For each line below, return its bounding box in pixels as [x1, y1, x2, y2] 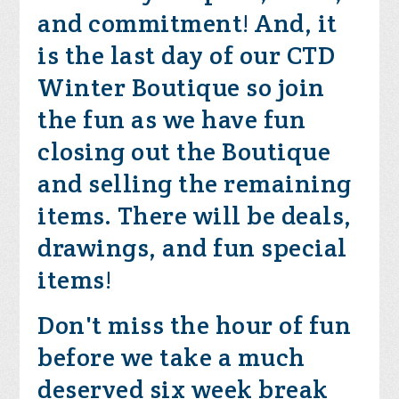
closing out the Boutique [37, 135, 331, 167]
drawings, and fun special [37, 232, 347, 264]
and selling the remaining [37, 167, 352, 199]
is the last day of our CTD [37, 39, 336, 71]
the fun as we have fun [37, 103, 306, 135]
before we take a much [37, 341, 305, 373]
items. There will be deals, [37, 199, 352, 232]
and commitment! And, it [37, 7, 338, 39]
